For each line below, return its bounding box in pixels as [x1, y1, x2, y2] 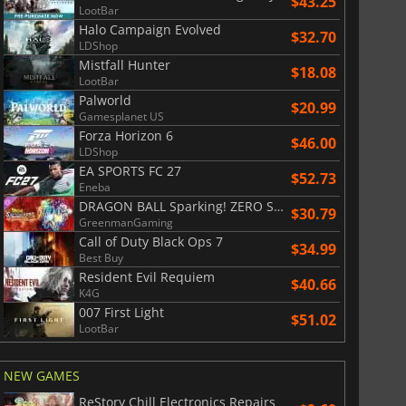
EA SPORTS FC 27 [78, 162, 181, 180]
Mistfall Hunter [78, 56, 170, 74]
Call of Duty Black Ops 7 [78, 233, 223, 251]
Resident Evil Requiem [78, 268, 215, 286]
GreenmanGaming [78, 215, 173, 231]
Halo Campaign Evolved [78, 21, 221, 39]
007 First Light [78, 304, 164, 322]
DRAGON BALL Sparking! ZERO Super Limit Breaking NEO [273, 198, 284, 216]
